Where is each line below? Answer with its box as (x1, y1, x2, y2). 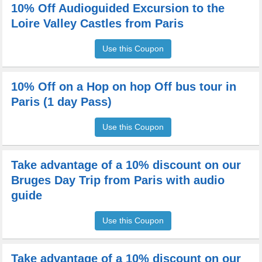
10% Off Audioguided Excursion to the (11, 2, 225, 15)
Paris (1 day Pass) (11, 95, 112, 108)
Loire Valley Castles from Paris (11, 17, 184, 30)
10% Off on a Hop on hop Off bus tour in (11, 80, 237, 93)
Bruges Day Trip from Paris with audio (11, 174, 225, 187)
